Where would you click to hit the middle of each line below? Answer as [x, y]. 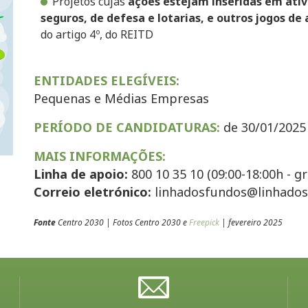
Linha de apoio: [81, 174]
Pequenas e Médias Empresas [121, 98]
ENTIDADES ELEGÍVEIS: [107, 80]
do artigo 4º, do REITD [97, 34]
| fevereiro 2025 [251, 222]
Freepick [204, 222]
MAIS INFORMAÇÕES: [100, 156]
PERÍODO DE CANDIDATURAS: [127, 127]
